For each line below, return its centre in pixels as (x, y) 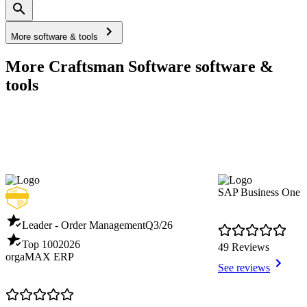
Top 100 (40, 245)
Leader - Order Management (84, 225)
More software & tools (56, 37)
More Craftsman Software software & (139, 67)
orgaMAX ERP (40, 257)
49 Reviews (244, 247)
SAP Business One (259, 193)
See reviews (244, 268)
